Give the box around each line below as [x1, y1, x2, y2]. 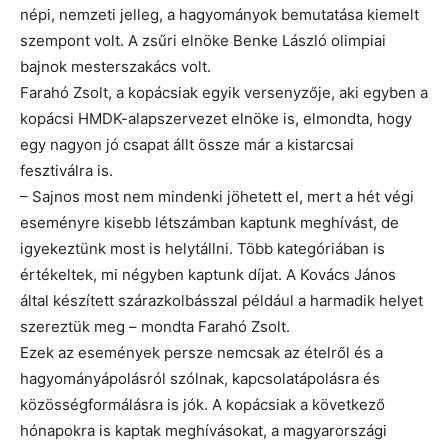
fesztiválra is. [20, 160, 113, 180]
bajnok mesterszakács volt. [20, 56, 211, 76]
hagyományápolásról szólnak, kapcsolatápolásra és [20, 368, 380, 388]
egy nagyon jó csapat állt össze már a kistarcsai [20, 134, 354, 154]
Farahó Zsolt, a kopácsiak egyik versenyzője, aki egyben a [20, 82, 428, 102]
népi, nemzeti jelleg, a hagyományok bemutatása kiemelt [20, 4, 419, 24]
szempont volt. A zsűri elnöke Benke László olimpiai [20, 30, 386, 50]
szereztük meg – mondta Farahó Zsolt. [20, 316, 290, 336]
